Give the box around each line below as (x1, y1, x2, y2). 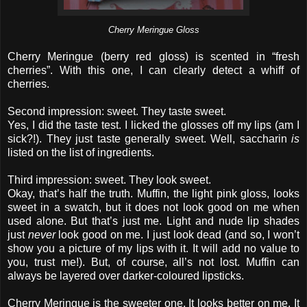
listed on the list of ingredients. (8, 146, 154, 158)
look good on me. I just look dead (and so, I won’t (55, 228, 300, 241)
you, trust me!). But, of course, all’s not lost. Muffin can (8, 256, 299, 268)
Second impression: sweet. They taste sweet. (8, 105, 226, 117)
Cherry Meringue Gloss (108, 24, 199, 35)
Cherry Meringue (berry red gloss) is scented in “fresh (8, 50, 299, 62)
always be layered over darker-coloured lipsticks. (8, 269, 244, 282)
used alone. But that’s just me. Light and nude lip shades (8, 214, 299, 227)
